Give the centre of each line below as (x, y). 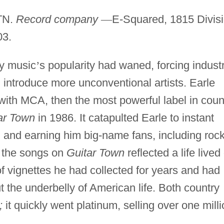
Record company (57, 19)
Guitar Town (95, 152)
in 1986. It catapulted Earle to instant (124, 117)
